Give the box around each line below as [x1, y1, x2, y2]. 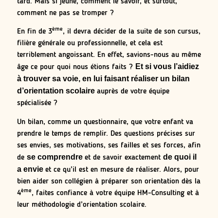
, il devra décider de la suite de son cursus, [63, 28, 200, 36]
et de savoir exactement [85, 153, 163, 162]
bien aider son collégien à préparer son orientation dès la [17, 177, 200, 185]
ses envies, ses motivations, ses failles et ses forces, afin [17, 141, 200, 149]
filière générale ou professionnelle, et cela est [17, 39, 163, 48]
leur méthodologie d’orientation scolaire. [17, 200, 146, 209]
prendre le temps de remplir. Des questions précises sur [17, 129, 195, 138]
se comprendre [27, 152, 85, 161]
